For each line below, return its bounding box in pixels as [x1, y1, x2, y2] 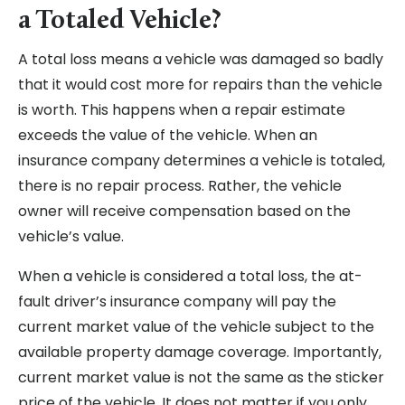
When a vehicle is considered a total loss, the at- [18, 266, 363, 287]
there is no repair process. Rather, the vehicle [18, 175, 342, 197]
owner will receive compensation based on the [18, 201, 351, 222]
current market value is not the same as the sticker [18, 367, 384, 389]
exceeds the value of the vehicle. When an [18, 125, 317, 146]
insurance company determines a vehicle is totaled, [18, 150, 385, 172]
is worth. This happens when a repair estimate [18, 99, 345, 121]
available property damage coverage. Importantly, [18, 342, 381, 363]
